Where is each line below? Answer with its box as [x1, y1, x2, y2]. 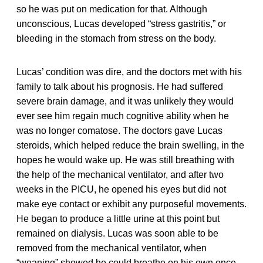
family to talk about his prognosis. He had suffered [16, 81, 223, 92]
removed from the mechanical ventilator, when [16, 242, 207, 253]
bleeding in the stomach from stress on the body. [16, 33, 216, 43]
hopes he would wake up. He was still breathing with [16, 154, 234, 165]
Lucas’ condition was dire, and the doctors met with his [16, 66, 242, 77]
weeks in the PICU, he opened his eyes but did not [16, 184, 226, 194]
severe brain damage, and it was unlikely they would [16, 96, 234, 106]
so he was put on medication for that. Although [16, 4, 207, 14]
